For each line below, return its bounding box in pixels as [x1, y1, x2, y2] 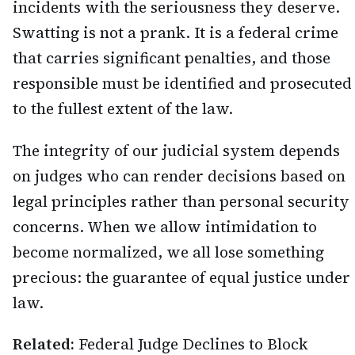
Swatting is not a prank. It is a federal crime [13, 21, 338, 43]
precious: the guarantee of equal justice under [13, 266, 350, 288]
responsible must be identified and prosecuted [13, 72, 352, 94]
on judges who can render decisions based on [13, 165, 345, 186]
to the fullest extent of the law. [13, 97, 233, 119]
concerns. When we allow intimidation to [13, 216, 317, 237]
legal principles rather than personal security [13, 190, 349, 212]
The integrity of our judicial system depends [13, 139, 340, 161]
